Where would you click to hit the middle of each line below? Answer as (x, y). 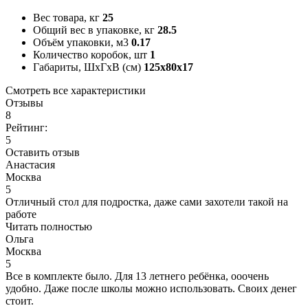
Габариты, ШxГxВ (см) (87, 67)
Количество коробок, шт (90, 54)
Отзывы (24, 102)
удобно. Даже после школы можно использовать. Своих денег (151, 288)
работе (21, 214)
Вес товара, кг (66, 17)
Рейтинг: (26, 127)
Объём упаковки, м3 (81, 42)
